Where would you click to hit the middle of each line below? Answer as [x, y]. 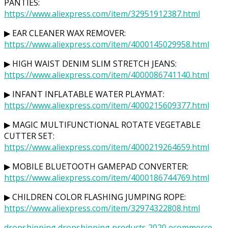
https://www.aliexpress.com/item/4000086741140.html [107, 75]
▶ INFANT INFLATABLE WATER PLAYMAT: [84, 94]
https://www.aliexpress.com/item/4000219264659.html [107, 147]
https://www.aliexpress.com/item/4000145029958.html [107, 44]
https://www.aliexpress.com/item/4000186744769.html [107, 177]
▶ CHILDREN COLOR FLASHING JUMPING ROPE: [95, 197]
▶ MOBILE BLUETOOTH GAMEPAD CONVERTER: [96, 166]
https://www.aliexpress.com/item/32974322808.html [102, 208]
